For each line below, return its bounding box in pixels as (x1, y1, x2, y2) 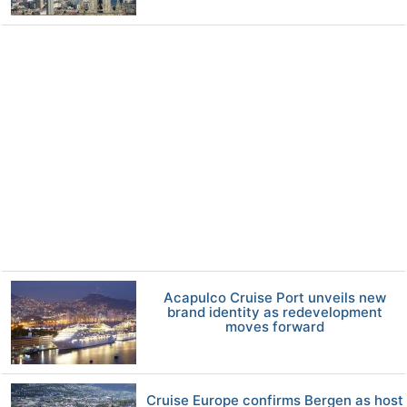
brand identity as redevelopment (167, 303, 383, 321)
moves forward (225, 317, 325, 335)
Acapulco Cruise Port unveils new (164, 288, 387, 306)
